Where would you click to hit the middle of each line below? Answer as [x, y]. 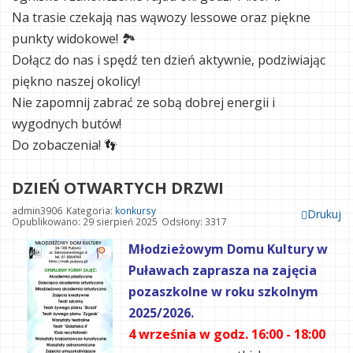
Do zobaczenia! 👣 [64, 145]
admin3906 [37, 211]
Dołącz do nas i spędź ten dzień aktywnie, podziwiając [169, 60]
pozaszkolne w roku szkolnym [223, 292]
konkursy [136, 211]
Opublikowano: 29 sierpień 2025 [85, 222]
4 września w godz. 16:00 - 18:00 [227, 334]
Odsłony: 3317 [194, 222]
